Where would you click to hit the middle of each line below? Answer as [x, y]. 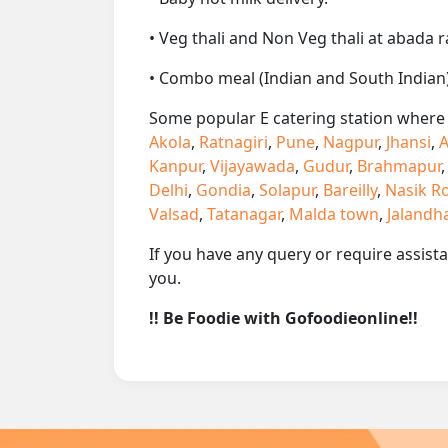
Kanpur [175, 165]
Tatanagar [244, 213]
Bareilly [350, 189]
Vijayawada [252, 165]
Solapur [287, 189]
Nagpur [350, 141]
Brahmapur [399, 165]
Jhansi [408, 141]
